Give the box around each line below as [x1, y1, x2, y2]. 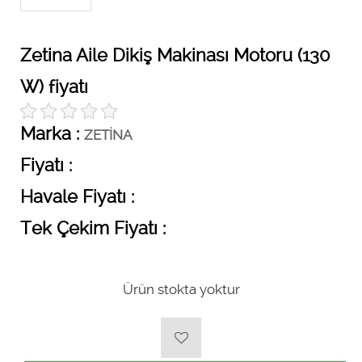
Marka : [20, 123, 84, 144]
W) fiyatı [20, 76, 88, 97]
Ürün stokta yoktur [122, 281, 240, 297]
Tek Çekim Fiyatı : [20, 217, 166, 238]
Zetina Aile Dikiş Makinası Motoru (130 [20, 44, 330, 65]
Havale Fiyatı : [20, 186, 134, 207]
